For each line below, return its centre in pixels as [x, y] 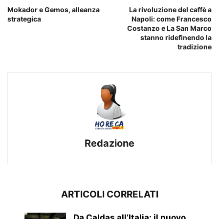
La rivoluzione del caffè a [170, 10]
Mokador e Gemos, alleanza [54, 10]
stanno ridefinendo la [176, 38]
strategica [24, 19]
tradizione [195, 47]
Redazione [109, 143]
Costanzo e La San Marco [169, 28]
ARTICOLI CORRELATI [109, 195]
